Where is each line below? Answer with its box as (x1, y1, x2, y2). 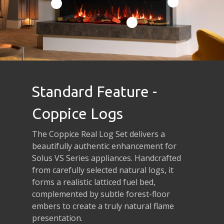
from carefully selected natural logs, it (32, 164, 174, 175)
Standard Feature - (32, 82, 157, 100)
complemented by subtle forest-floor (32, 188, 170, 199)
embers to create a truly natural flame (32, 200, 174, 211)
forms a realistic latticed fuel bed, (32, 176, 156, 187)
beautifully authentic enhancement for (32, 140, 177, 151)
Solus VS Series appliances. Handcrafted (32, 152, 181, 163)
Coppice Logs (32, 104, 123, 122)
